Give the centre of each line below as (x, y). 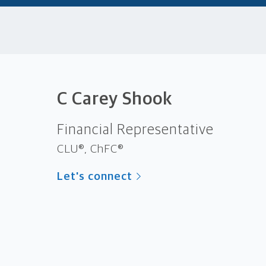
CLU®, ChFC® (90, 149)
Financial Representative (135, 130)
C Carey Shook (115, 99)
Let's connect (95, 176)
